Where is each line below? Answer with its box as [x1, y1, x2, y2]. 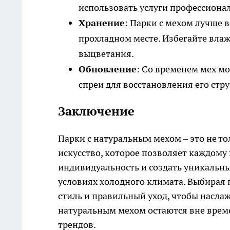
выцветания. [79, 48, 134, 60]
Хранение [79, 17, 125, 29]
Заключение [58, 103, 135, 120]
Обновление [79, 63, 137, 75]
